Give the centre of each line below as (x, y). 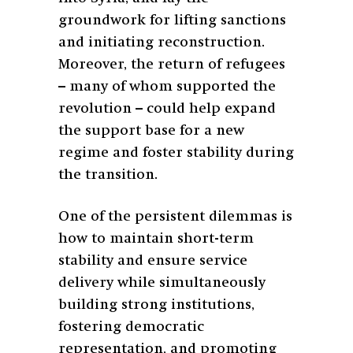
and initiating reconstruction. (162, 42)
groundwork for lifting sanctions (172, 20)
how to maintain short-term (156, 238)
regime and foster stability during (176, 152)
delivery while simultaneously (162, 282)
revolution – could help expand (167, 108)
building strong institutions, (156, 305)
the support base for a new (151, 130)
